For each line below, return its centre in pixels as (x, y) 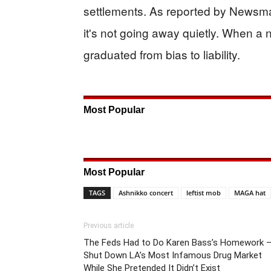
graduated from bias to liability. (162, 54)
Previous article (109, 226)
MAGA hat (250, 193)
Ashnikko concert (146, 193)
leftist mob (204, 193)
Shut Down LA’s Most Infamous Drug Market (173, 256)
